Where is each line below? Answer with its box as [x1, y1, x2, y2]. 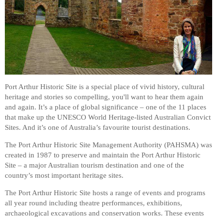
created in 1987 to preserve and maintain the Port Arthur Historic [5, 151, 201, 159]
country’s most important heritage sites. [5, 171, 124, 179]
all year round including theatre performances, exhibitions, [5, 199, 182, 207]
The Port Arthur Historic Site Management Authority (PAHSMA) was [5, 140, 212, 149]
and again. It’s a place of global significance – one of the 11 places [5, 103, 206, 111]
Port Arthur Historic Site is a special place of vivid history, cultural [5, 82, 204, 91]
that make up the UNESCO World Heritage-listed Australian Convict [5, 113, 211, 121]
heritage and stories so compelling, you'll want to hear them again [5, 93, 203, 101]
